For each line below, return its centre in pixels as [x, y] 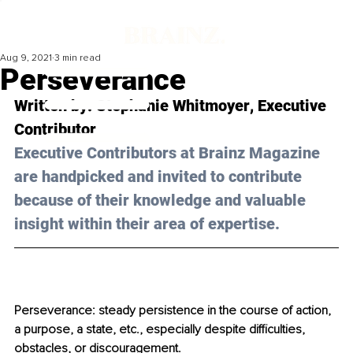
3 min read [78, 58]
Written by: [55, 106]
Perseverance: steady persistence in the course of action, [174, 311]
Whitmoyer [211, 106]
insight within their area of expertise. [147, 224]
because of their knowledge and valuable [162, 201]
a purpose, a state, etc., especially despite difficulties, [161, 330]
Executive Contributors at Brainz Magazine [169, 153]
